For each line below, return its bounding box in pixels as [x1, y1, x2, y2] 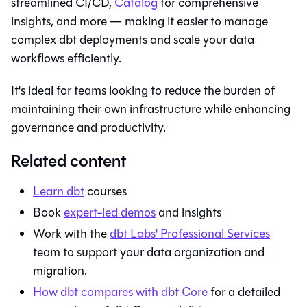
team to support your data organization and [33, 243, 265, 261]
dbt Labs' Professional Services [110, 224, 270, 243]
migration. [33, 261, 87, 280]
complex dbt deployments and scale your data [11, 30, 254, 49]
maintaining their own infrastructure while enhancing [11, 99, 291, 118]
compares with [78, 282, 161, 301]
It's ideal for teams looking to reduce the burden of [11, 81, 275, 99]
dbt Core [161, 282, 208, 301]
